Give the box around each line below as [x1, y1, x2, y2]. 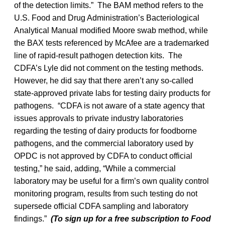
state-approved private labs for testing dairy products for [14, 88, 210, 97]
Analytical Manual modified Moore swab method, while [14, 26, 208, 35]
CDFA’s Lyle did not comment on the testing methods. [14, 63, 203, 72]
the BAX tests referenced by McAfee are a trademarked [14, 38, 209, 47]
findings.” [14, 214, 51, 223]
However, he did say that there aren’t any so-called [14, 76, 193, 85]
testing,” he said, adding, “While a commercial [14, 164, 176, 173]
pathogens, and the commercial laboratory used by [14, 139, 193, 148]
